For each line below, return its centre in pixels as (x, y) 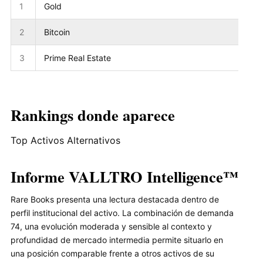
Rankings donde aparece (93, 114)
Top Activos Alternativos (65, 140)
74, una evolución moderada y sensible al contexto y (111, 226)
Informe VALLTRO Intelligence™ (124, 177)
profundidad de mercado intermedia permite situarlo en (117, 240)
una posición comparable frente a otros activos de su (112, 253)
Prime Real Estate (77, 58)
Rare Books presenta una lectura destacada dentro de (115, 199)
